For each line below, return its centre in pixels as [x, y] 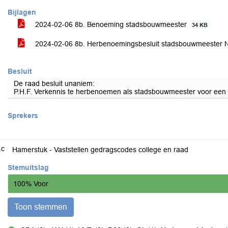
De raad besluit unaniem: [54, 83]
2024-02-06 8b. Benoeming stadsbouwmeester [111, 24]
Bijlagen [22, 12]
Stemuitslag [28, 167]
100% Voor [31, 183]
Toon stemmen [41, 207]
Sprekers [23, 116]
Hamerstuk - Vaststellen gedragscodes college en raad [100, 150]
